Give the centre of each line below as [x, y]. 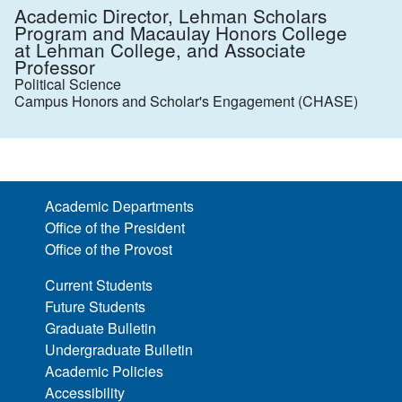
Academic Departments [120, 206]
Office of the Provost [109, 249]
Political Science [68, 84]
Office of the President [115, 227]
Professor [55, 66]
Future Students [96, 306]
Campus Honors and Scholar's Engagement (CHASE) [186, 101]
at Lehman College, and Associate [160, 49]
